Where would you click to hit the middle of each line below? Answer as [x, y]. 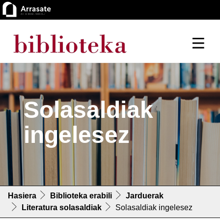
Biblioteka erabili [81, 196]
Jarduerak [145, 196]
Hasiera [22, 196]
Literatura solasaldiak [62, 208]
